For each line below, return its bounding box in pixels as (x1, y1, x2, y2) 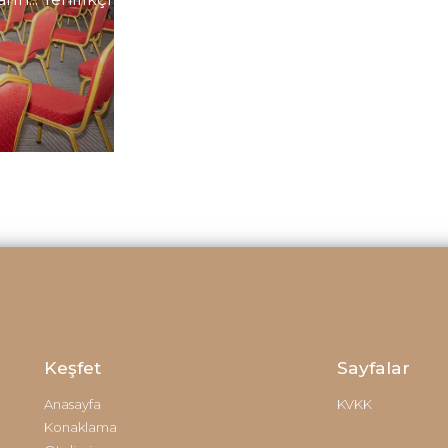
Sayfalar (336, 357, 410, 378)
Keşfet (44, 357, 101, 378)
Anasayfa (44, 396, 101, 412)
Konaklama (44, 419, 117, 435)
